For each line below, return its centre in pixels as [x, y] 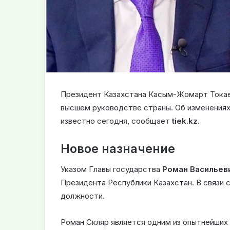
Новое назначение [118, 149]
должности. [83, 196]
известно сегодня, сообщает [116, 121]
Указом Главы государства [111, 169]
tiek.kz [185, 121]
